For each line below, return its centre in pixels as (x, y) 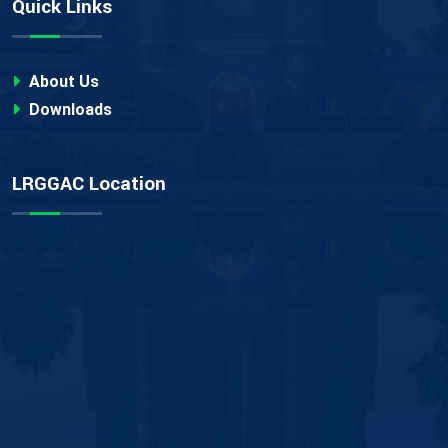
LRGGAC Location (89, 183)
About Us (62, 81)
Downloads (68, 109)
